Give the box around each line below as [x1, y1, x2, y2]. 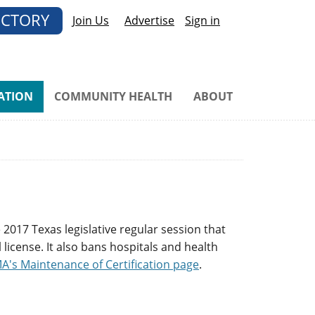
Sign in [185, 13, 220, 28]
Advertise [124, 13, 174, 28]
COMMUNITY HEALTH [54, 89, 172, 105]
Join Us [72, 13, 109, 28]
